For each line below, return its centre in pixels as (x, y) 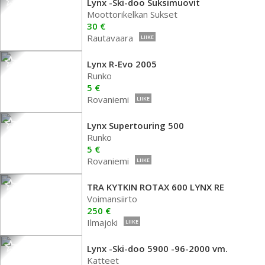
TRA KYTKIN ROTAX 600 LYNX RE (156, 187)
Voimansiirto (112, 199)
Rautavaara (110, 38)
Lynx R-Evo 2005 (122, 64)
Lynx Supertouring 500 (135, 125)
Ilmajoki (102, 222)
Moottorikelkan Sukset (132, 14)
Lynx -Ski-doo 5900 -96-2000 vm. (157, 248)
